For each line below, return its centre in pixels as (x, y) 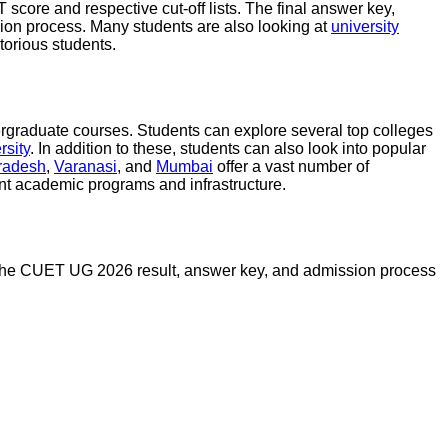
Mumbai (184, 166)
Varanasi (85, 166)
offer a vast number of (291, 166)
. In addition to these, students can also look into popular (228, 148)
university (365, 26)
